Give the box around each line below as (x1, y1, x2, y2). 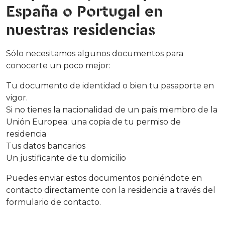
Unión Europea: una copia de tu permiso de (6, 117, 181, 127)
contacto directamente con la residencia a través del (6, 185, 215, 195)
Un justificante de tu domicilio (6, 153, 126, 163)
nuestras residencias (6, 20, 155, 40)
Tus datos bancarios (6, 141, 85, 151)
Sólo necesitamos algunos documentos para (6, 48, 183, 58)
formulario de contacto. (6, 197, 101, 207)
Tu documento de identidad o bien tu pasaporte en (6, 80, 214, 90)
